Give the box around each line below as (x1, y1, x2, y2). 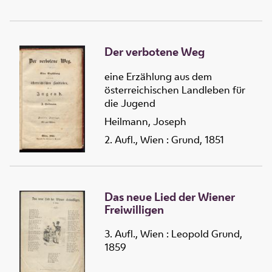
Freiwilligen (104, 201, 164, 217)
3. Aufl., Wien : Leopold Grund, (104, 227, 242, 241)
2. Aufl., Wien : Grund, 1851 (104, 132, 224, 146)
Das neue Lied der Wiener (104, 188, 235, 205)
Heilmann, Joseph (104, 114, 186, 128)
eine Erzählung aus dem (104, 69, 212, 83)
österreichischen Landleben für (104, 83, 245, 97)
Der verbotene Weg (104, 43, 205, 59)
